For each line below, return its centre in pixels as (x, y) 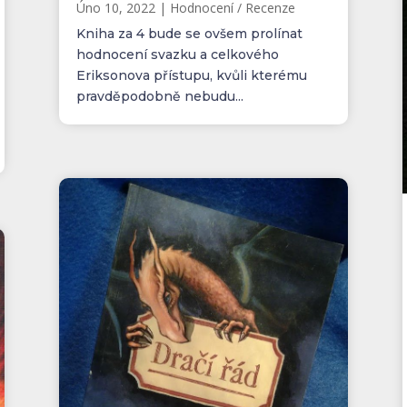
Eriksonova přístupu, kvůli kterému (191, 76)
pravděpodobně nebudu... (159, 97)
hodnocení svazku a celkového (177, 55)
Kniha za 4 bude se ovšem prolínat (189, 34)
